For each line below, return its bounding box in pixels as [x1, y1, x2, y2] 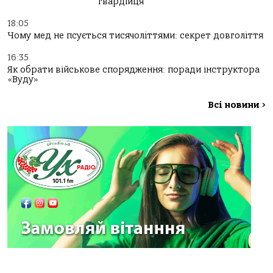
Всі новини [208, 100, 262, 110]
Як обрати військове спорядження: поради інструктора [7, 65, 260, 75]
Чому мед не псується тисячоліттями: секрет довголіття [7, 30, 263, 41]
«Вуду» [7, 74, 38, 85]
